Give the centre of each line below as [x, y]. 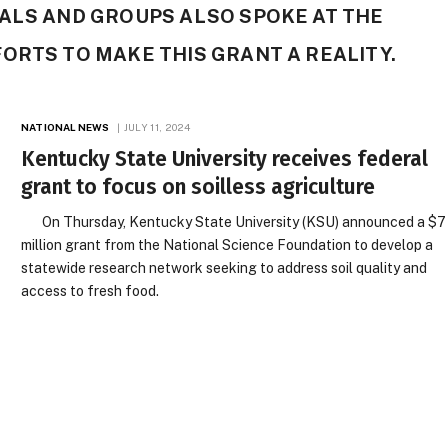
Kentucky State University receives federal [225, 159]
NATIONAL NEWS [65, 127]
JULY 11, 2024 [157, 127]
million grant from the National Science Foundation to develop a [227, 245]
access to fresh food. [90, 291]
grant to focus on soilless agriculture [198, 187]
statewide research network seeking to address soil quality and [224, 268]
